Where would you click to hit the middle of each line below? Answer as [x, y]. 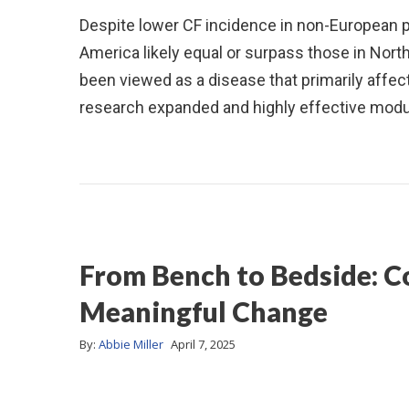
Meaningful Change [204, 311]
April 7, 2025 [203, 345]
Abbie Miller [131, 345]
